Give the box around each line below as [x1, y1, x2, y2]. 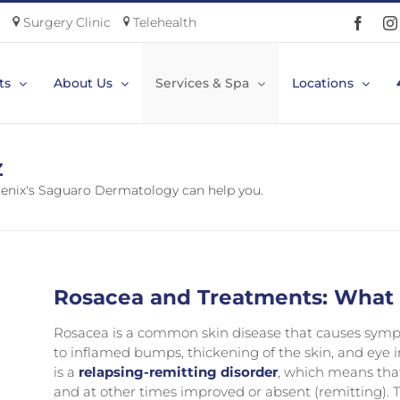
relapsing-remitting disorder [79, 363, 279, 380]
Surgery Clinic [19, 14, 111, 30]
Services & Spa [155, 75, 249, 91]
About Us [54, 75, 112, 91]
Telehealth [129, 14, 196, 30]
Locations [292, 75, 354, 91]
